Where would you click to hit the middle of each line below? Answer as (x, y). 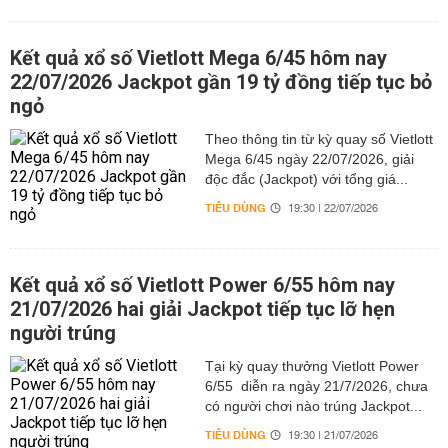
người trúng (63, 333)
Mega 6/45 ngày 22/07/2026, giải (309, 159)
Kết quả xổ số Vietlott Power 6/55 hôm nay (202, 285)
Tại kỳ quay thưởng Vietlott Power (311, 366)
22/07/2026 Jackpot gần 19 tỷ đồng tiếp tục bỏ (221, 82)
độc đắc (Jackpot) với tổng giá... (306, 179)
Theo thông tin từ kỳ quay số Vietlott (318, 139)
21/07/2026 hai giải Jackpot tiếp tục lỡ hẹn (202, 309)
